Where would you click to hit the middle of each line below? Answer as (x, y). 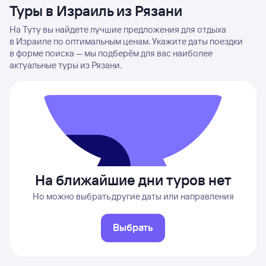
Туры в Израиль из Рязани (96, 11)
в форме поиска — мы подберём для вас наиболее (111, 53)
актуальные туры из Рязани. (66, 65)
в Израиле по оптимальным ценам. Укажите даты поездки (126, 41)
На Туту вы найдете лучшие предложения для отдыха (118, 29)
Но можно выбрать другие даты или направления (133, 196)
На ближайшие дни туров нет (133, 180)
